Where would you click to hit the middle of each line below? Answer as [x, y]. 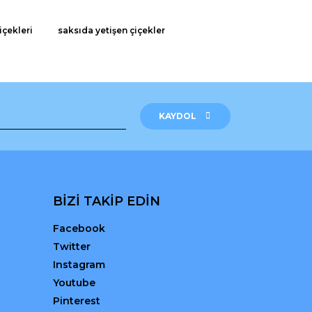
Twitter [72, 246]
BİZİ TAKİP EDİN [107, 201]
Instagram [79, 264]
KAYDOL [177, 116]
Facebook [79, 228]
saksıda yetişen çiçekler [111, 30]
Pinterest [77, 301]
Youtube [74, 282]
